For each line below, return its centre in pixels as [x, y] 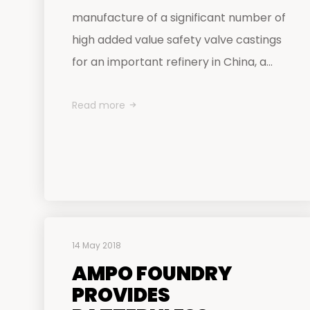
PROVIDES [121, 295]
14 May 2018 [97, 245]
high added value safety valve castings [177, 40]
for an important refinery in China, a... [172, 62]
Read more [99, 105]
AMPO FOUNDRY [152, 274]
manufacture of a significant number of [179, 18]
